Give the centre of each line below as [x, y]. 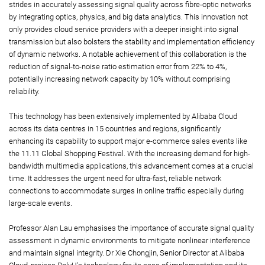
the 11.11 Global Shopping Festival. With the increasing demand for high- [130, 154]
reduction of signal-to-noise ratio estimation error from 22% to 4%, [118, 67]
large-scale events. [41, 203]
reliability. [24, 92]
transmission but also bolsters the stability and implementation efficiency [132, 42]
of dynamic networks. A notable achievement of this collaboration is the [128, 54]
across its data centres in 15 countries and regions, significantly [115, 129]
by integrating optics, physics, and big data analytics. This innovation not [128, 17]
